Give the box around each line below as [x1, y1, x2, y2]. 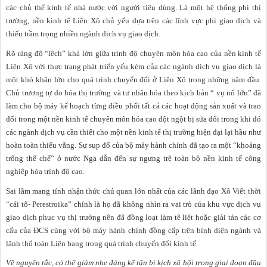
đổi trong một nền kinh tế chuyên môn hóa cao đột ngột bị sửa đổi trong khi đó [6, 114, 261, 124]
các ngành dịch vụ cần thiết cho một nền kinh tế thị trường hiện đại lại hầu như [6, 128, 261, 137]
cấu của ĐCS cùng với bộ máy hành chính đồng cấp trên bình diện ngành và [6, 225, 261, 235]
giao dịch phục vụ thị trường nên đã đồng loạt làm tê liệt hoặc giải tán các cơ [6, 212, 261, 222]
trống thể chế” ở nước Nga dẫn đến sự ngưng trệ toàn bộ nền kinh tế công [6, 154, 261, 163]
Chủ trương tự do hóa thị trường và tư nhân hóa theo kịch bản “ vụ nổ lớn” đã [6, 88, 261, 98]
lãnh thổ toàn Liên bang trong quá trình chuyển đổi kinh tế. [6, 238, 198, 248]
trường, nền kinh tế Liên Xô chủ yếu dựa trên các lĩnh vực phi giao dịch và [6, 16, 261, 26]
